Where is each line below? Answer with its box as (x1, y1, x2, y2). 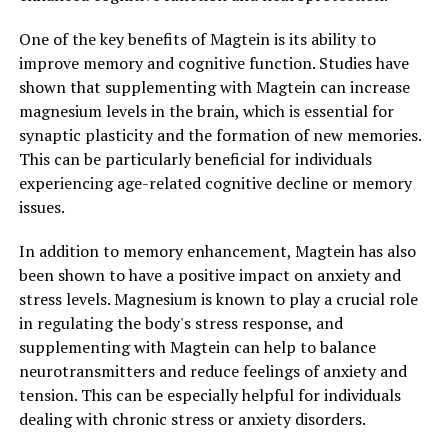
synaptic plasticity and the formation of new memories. (18, 123, 421, 146)
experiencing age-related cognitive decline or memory (18, 171, 412, 194)
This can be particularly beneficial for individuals (18, 147, 372, 170)
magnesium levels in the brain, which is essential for (18, 99, 394, 122)
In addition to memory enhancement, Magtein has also (18, 239, 416, 262)
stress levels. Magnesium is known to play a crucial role (18, 287, 418, 310)
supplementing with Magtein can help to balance (18, 335, 376, 358)
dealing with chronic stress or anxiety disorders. (18, 407, 366, 430)
